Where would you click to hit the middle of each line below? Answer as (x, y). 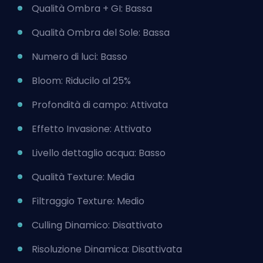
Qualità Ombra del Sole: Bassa (101, 33)
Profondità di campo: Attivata (100, 105)
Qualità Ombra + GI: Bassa (92, 9)
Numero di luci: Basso (80, 57)
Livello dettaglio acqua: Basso (99, 153)
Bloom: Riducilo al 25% (81, 81)
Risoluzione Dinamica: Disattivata (107, 249)
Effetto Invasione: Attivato (92, 129)
